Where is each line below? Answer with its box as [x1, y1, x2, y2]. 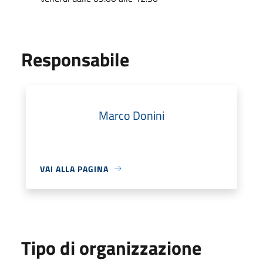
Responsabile [21, 45, 129, 73]
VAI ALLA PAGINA [40, 162, 109, 175]
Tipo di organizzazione [21, 233, 201, 262]
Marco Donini [99, 106, 164, 124]
